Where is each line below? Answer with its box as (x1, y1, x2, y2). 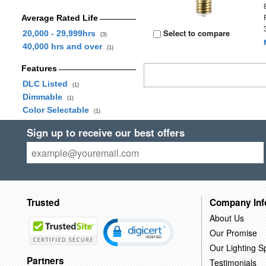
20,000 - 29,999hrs (22, 28, 100, 38)
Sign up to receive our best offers (26, 125, 185, 140)
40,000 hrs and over (22, 42, 107, 51)
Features (21, 64, 57, 73)
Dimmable (22, 92, 67, 102)
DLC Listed (22, 79, 72, 88)
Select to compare (161, 27, 230, 39)
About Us (209, 211, 244, 224)
